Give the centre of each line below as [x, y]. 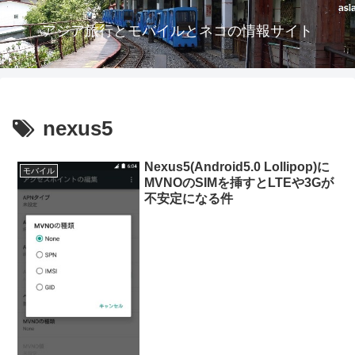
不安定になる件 [189, 199]
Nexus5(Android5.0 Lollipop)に [237, 167]
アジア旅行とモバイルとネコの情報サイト [177, 31]
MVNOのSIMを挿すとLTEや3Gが [239, 183]
